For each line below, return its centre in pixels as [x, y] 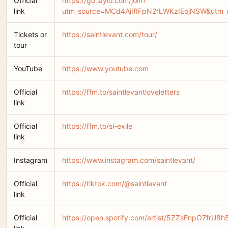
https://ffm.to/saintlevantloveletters [121, 92]
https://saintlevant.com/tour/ [110, 34]
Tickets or [30, 34]
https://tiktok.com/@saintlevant [115, 183]
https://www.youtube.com [105, 68]
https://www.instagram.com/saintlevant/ [129, 160]
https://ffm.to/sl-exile [97, 126]
